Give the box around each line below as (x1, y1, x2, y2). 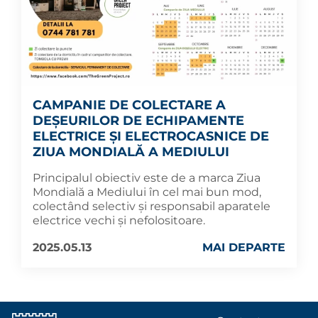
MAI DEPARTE (202, 240, 285, 254)
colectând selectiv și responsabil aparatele (33, 199, 270, 213)
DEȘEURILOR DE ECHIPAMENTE (33, 112, 244, 128)
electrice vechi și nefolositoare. (33, 213, 205, 227)
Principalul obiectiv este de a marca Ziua (33, 170, 261, 185)
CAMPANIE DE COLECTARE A (33, 97, 226, 113)
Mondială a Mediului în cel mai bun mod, (33, 185, 261, 199)
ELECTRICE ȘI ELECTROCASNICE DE (33, 128, 269, 144)
